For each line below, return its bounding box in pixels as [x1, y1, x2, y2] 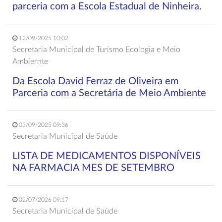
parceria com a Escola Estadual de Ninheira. [12, 1, 202, 11]
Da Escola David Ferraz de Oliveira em [12, 76, 178, 86]
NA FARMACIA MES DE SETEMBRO [12, 163, 174, 173]
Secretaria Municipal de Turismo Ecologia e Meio [12, 45, 180, 54]
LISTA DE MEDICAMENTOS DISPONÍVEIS [12, 151, 201, 161]
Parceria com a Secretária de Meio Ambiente [12, 88, 206, 98]
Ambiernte [12, 57, 48, 65]
